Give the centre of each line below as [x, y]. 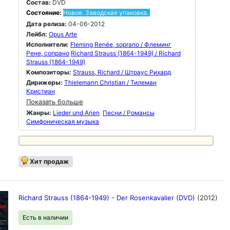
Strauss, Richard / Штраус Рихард [122, 72]
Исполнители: [48, 44]
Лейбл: [37, 34]
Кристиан [41, 91]
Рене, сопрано [48, 53]
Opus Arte [63, 34]
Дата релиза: [46, 24]
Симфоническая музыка [63, 121]
